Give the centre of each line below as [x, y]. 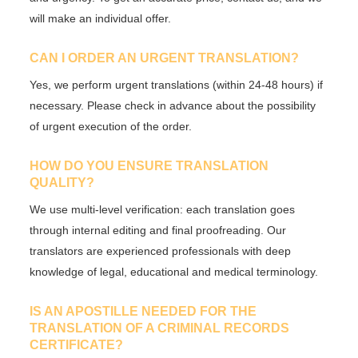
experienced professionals [173, 251]
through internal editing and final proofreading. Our [158, 230]
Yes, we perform [73, 84]
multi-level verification [126, 209]
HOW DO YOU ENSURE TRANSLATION [149, 165]
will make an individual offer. [101, 19]
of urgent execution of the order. [111, 126]
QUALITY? [62, 182]
